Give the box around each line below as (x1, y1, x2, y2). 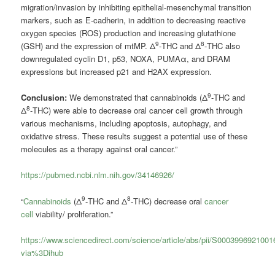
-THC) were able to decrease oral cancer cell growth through (30, 104, 243, 117)
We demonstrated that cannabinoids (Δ (69, 91, 208, 104)
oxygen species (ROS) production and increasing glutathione (21, 27, 236, 39)
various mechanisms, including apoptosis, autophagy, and (21, 117, 227, 130)
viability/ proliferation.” (33, 207, 114, 220)
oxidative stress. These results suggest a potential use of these (21, 130, 248, 142)
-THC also (204, 40, 241, 52)
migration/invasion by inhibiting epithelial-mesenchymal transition (21, 1, 252, 14)
